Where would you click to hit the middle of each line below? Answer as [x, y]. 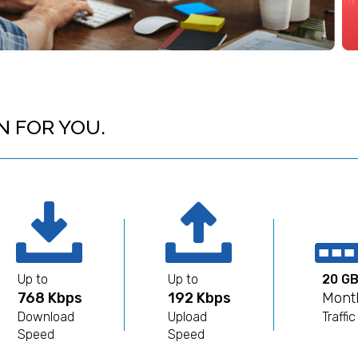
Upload [187, 317]
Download [46, 317]
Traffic [338, 317]
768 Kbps [50, 298]
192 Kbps [199, 298]
